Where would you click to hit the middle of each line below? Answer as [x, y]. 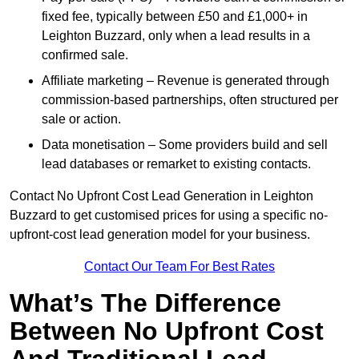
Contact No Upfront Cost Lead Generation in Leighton [161, 196]
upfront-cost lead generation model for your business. [160, 235]
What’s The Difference [145, 303]
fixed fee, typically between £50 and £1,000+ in [175, 17]
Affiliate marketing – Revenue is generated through [186, 81]
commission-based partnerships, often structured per [190, 100]
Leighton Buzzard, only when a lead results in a [176, 36]
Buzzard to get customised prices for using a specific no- [169, 216]
